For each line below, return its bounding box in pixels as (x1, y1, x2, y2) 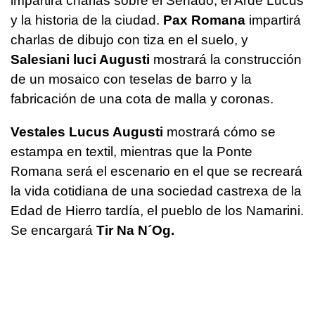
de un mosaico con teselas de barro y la (11, 71, 252, 86)
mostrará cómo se (163, 124, 276, 139)
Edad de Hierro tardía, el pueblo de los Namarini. (11, 202, 304, 218)
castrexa (217, 183, 272, 198)
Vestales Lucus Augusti (11, 124, 163, 139)
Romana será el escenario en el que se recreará (11, 163, 302, 179)
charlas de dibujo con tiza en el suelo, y (11, 32, 248, 47)
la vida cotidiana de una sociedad (11, 183, 217, 198)
